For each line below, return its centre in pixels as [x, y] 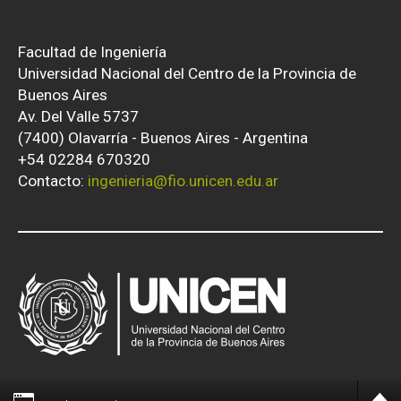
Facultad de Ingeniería [92, 52]
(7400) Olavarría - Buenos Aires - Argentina [163, 138]
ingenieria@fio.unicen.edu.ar [183, 181]
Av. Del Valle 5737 [78, 117]
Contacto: [53, 181]
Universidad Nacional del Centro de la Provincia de [187, 74]
